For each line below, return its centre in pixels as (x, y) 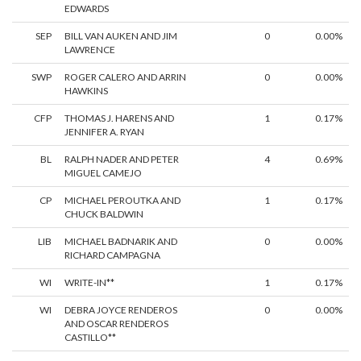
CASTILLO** (90, 338)
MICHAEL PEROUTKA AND (122, 201)
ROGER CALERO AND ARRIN (125, 77)
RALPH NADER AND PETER (122, 160)
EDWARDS (87, 9)
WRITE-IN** (89, 283)
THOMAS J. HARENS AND (119, 118)
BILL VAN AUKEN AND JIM (121, 36)
